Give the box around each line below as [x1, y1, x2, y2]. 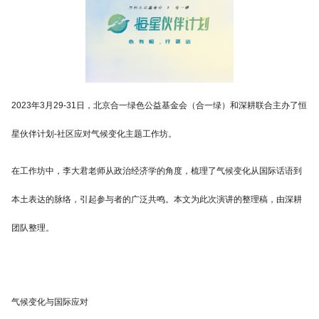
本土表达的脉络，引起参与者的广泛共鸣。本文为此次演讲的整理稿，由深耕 [11, 194, 302, 205]
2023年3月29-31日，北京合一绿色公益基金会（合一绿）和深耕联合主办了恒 [11, 100, 307, 111]
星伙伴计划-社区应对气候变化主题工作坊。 [11, 129, 177, 140]
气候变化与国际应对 [11, 297, 88, 308]
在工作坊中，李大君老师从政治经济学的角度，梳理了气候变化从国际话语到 [11, 166, 302, 177]
